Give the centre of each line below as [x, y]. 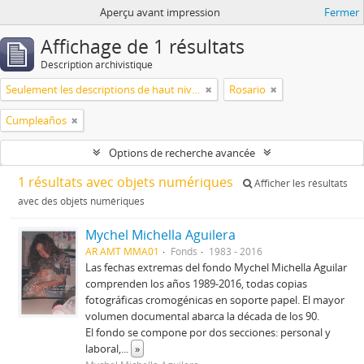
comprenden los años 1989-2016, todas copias [197, 284]
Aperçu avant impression [160, 12]
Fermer [342, 12]
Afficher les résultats [300, 183]
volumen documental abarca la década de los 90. [203, 316]
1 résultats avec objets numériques [127, 182]
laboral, [104, 349]
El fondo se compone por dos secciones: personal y [208, 332]
